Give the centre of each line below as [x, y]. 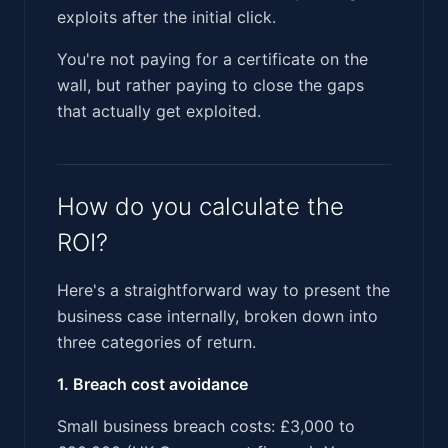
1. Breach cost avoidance [152, 383]
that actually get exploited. [159, 110]
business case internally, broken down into [217, 315]
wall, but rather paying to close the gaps [210, 84]
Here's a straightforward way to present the [223, 289]
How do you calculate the [200, 206]
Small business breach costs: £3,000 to [206, 425]
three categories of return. [156, 341]
